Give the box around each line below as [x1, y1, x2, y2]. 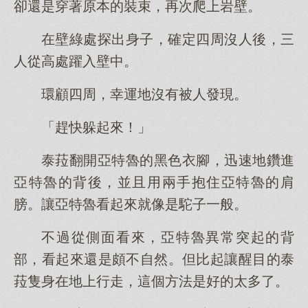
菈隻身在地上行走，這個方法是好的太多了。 [14, 274, 289, 289]
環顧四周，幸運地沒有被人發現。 [41, 87, 247, 102]
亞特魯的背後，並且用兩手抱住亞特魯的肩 [14, 175, 294, 190]
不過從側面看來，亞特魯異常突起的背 [41, 230, 294, 245]
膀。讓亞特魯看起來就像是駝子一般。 [14, 197, 247, 212]
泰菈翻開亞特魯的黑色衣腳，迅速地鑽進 [41, 153, 294, 168]
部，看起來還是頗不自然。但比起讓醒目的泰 [14, 252, 294, 267]
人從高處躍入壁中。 [14, 54, 137, 69]
